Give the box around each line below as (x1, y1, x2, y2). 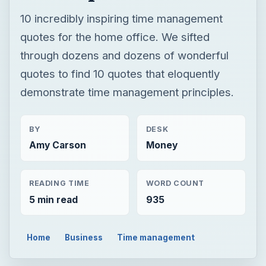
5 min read (28, 98, 78, 110)
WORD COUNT (145, 83, 205, 93)
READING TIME (28, 83, 90, 93)
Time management (116, 137, 195, 147)
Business (65, 137, 103, 147)
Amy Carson (28, 44, 86, 56)
